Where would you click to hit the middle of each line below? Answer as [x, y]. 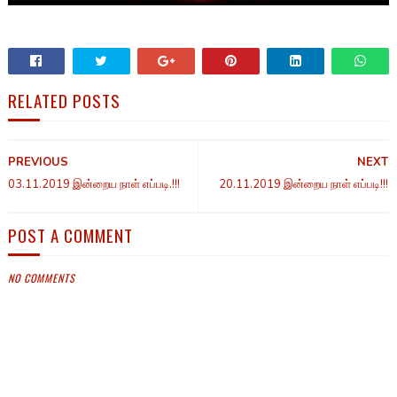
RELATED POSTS [64, 101]
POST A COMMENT [70, 235]
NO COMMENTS [41, 278]
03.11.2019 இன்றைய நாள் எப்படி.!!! [93, 185]
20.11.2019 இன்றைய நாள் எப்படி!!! [304, 185]
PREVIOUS [38, 163]
